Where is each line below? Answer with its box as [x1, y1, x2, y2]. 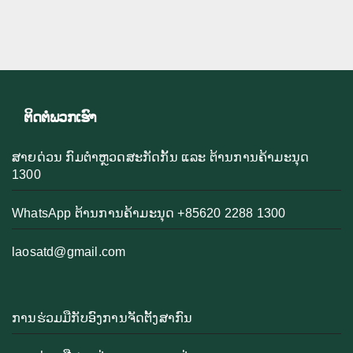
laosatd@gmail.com [12, 244, 126, 258]
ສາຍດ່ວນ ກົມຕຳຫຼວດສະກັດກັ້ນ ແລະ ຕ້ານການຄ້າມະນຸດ [12, 150, 310, 164]
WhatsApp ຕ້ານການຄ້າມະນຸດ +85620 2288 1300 [12, 206, 286, 220]
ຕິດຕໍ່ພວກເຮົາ [24, 108, 96, 126]
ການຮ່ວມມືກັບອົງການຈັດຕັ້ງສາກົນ [12, 311, 193, 325]
